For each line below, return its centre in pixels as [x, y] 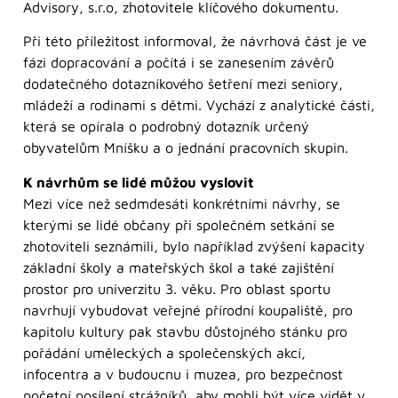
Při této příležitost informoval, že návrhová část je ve [195, 41]
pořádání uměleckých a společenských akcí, [164, 352]
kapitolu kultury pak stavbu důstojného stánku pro [185, 331]
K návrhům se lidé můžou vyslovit [139, 182]
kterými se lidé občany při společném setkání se [179, 224]
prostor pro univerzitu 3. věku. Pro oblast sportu [177, 288]
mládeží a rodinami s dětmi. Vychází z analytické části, [199, 105]
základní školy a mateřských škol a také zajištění [179, 267]
